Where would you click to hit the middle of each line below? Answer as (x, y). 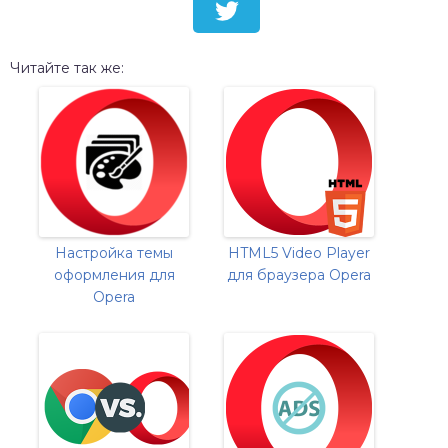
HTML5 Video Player (299, 253)
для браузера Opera (299, 275)
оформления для (114, 275)
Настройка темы (114, 253)
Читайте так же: (67, 68)
